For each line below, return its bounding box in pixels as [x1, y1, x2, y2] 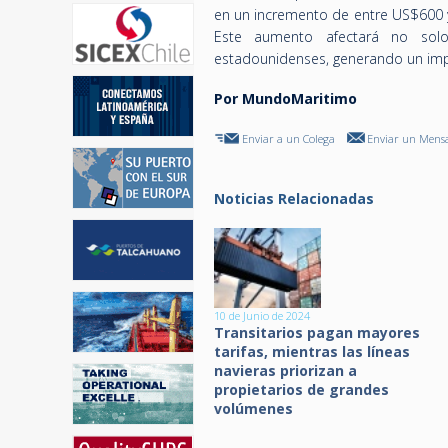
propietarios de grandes [214, 380, 389, 399]
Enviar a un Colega [242, 131, 335, 146]
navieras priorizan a [214, 361, 357, 380]
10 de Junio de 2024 [214, 308, 310, 323]
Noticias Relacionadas [214, 189, 374, 208]
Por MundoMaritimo [214, 89, 357, 108]
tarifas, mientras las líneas [214, 342, 410, 361]
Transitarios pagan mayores [214, 323, 420, 342]
